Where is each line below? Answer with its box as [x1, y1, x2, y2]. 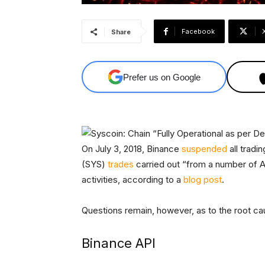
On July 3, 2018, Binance [82, 143, 182, 155]
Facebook [182, 27, 215, 36]
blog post [183, 174, 222, 186]
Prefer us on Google [123, 72, 201, 82]
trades [108, 159, 134, 170]
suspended [182, 143, 227, 155]
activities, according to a [82, 174, 183, 186]
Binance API [82, 235, 156, 251]
